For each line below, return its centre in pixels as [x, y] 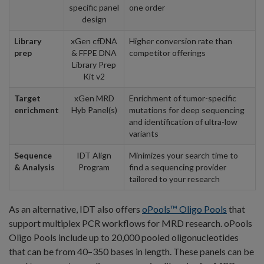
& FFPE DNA [94, 52]
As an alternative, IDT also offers [75, 209]
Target [27, 98]
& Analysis [34, 167]
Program [94, 167]
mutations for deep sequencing [187, 110]
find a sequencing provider [178, 167]
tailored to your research [174, 179]
